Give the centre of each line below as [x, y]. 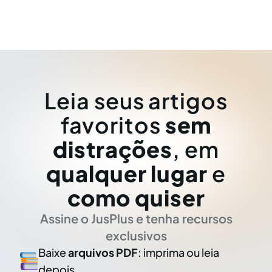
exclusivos [136, 235]
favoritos [113, 125]
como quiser [136, 198]
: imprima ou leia [179, 252]
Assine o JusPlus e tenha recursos [136, 218]
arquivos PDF [103, 252]
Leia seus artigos [136, 100]
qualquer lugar [127, 173]
